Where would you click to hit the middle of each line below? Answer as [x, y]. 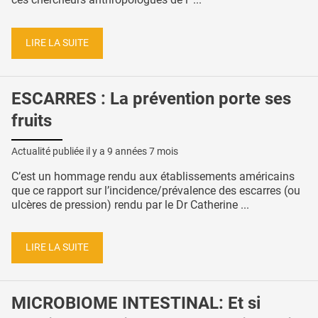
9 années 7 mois [143, 151]
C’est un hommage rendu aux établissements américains [153, 176]
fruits [32, 120]
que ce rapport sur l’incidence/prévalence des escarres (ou [156, 190]
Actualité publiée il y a [59, 151]
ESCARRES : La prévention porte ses [151, 98]
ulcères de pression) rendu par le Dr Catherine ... [130, 204]
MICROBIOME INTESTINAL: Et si [136, 303]
